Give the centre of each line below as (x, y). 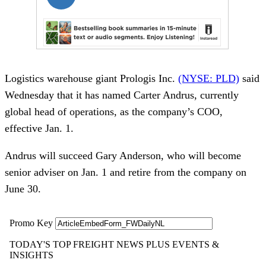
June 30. (23, 189)
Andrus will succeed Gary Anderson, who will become (123, 155)
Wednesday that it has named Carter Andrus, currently (122, 95)
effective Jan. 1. (39, 128)
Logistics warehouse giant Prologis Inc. (91, 78)
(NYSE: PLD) (209, 78)
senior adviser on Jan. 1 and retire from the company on (126, 172)
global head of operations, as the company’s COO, (114, 111)
